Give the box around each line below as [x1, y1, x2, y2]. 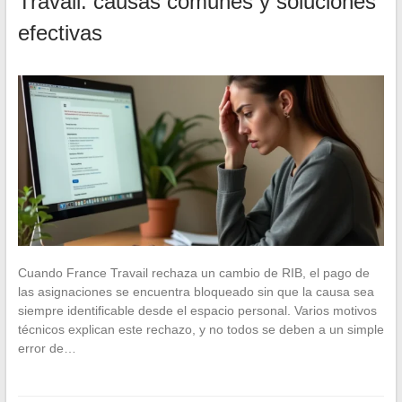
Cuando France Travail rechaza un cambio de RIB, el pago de [17, 266, 370, 281]
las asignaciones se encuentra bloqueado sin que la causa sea [17, 284, 374, 300]
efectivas [17, 20, 102, 45]
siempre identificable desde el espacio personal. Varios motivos [17, 303, 377, 319]
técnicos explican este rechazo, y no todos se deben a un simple [17, 322, 384, 337]
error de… [17, 341, 76, 356]
